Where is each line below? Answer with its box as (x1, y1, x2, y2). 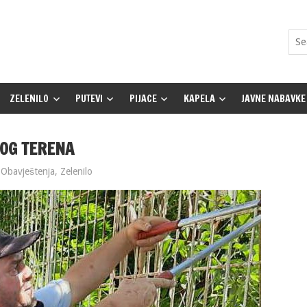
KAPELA (183, 91, 215, 106)
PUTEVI (75, 91, 103, 106)
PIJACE (129, 91, 157, 106)
